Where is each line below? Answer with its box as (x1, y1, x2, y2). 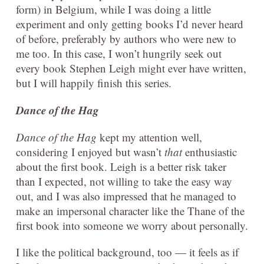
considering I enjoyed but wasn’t (16, 144, 164, 160)
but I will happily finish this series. (16, 75, 171, 91)
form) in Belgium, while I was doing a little (16, 2, 211, 17)
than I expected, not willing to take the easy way (16, 174, 232, 189)
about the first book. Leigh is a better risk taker (16, 159, 226, 174)
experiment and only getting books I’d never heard (16, 16, 243, 32)
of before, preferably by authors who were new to (16, 31, 236, 47)
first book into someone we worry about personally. (16, 218, 248, 233)
